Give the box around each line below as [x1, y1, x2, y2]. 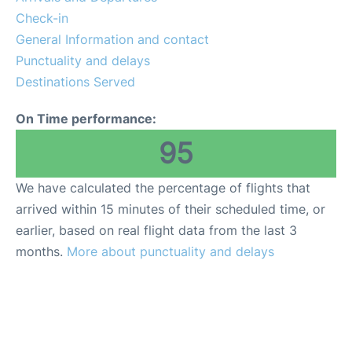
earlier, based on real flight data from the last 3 [16, 222, 297, 238]
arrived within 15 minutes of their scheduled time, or [16, 200, 325, 217]
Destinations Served [16, 73, 135, 90]
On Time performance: [16, 110, 156, 126]
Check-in [16, 9, 68, 26]
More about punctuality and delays [67, 243, 274, 259]
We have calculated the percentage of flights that [16, 179, 310, 196]
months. [16, 243, 67, 259]
